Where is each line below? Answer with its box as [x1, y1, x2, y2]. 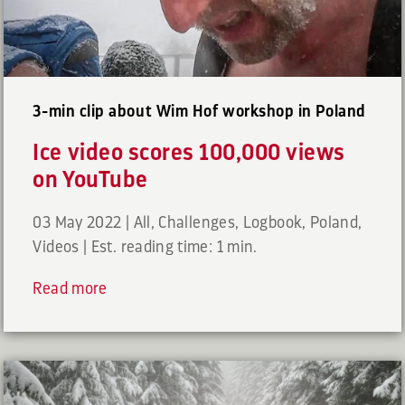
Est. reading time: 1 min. [90, 238, 258, 255]
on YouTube [33, 167, 148, 191]
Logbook [242, 213, 303, 231]
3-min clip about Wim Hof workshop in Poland [33, 103, 366, 120]
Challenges [158, 213, 235, 231]
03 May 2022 [33, 213, 122, 231]
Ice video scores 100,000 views [33, 140, 345, 164]
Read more [33, 279, 108, 297]
